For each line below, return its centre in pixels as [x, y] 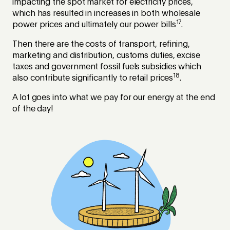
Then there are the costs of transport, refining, [101, 45]
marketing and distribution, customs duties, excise [107, 56]
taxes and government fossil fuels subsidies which [107, 68]
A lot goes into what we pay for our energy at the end [114, 98]
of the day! [34, 110]
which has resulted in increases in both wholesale [107, 14]
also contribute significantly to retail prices [93, 79]
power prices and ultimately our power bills [94, 25]
